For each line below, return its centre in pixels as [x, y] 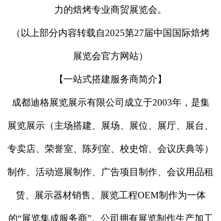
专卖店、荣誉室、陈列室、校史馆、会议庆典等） [110, 149]
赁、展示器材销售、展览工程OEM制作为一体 [110, 195]
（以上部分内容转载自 [58, 33]
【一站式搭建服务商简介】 [110, 79]
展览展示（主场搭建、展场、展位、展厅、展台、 [110, 126]
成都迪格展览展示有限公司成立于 [82, 102]
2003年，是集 [181, 102]
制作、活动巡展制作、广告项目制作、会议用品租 [110, 172]
